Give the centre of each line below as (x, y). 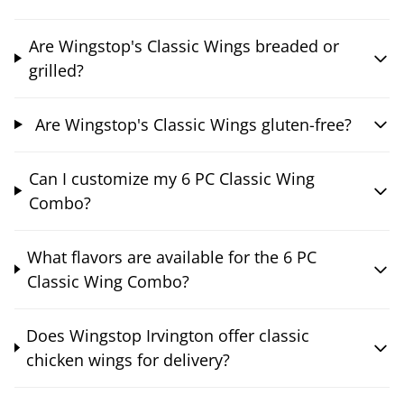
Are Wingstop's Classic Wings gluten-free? (193, 124)
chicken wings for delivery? (129, 359)
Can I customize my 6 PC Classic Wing (172, 178)
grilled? (56, 70)
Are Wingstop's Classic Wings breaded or (184, 46)
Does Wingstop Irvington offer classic (168, 335)
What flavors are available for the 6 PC (172, 257)
